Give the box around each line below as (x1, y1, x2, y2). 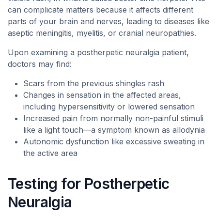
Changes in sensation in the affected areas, (23, 90, 181, 100)
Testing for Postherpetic (8, 175, 170, 192)
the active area (23, 148, 77, 158)
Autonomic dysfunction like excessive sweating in (23, 137, 204, 146)
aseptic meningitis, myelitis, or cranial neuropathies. (8, 28, 196, 38)
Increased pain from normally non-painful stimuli (23, 113, 203, 123)
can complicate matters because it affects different (8, 5, 193, 15)
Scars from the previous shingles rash (23, 78, 164, 88)
